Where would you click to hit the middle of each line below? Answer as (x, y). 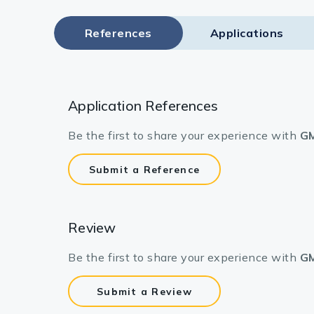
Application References (143, 106)
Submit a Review (144, 291)
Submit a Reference (144, 169)
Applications (247, 33)
